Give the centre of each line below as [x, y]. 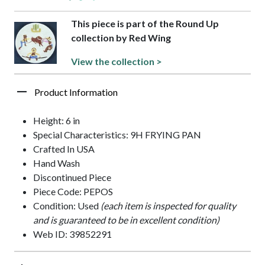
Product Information [76, 92]
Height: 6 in [56, 121]
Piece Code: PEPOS [73, 192]
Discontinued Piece [72, 177]
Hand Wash [56, 163]
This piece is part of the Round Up [145, 24]
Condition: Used [67, 206]
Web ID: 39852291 [72, 234]
